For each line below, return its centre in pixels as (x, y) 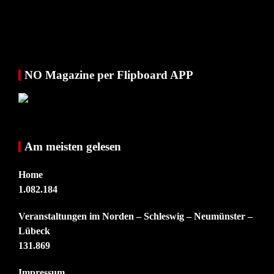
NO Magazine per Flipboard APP (109, 75)
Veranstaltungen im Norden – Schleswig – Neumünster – (135, 217)
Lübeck (34, 231)
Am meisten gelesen (73, 147)
